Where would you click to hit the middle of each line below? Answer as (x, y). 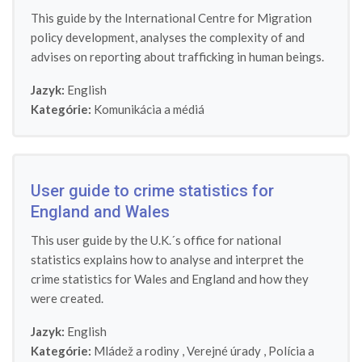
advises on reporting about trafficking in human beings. (177, 57)
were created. (67, 298)
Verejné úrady (224, 351)
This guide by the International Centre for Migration (171, 18)
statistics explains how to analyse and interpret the (167, 259)
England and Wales (100, 212)
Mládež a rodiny (137, 351)
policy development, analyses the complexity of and (168, 37)
